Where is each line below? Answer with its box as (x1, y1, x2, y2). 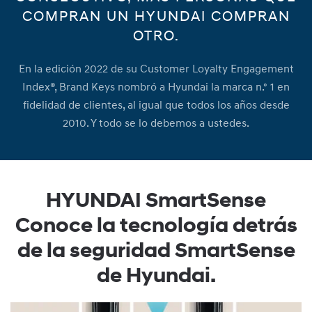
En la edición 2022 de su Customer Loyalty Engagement (18, 61, 294, 76)
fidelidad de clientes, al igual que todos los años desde (22, 97, 290, 112)
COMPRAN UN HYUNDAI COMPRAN (22, 8, 290, 25)
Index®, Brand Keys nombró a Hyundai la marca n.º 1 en (22, 79, 290, 94)
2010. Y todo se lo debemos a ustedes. (63, 116, 249, 130)
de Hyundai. (96, 262, 216, 288)
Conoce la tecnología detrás (15, 212, 297, 238)
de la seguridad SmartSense (17, 237, 295, 263)
